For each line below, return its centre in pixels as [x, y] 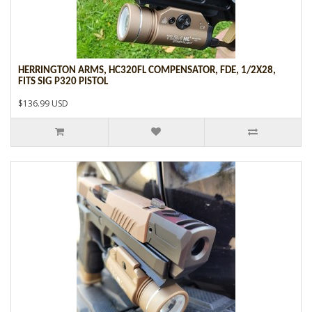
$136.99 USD [43, 103]
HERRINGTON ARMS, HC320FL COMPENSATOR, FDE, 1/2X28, [147, 70]
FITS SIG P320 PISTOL [63, 81]
